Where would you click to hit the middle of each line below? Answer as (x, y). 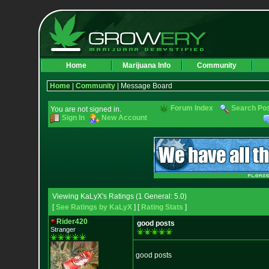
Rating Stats (162, 207)
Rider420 (72, 222)
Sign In (73, 118)
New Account (124, 118)
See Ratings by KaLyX (94, 207)
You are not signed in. (86, 109)
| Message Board (144, 86)
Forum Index (192, 108)
